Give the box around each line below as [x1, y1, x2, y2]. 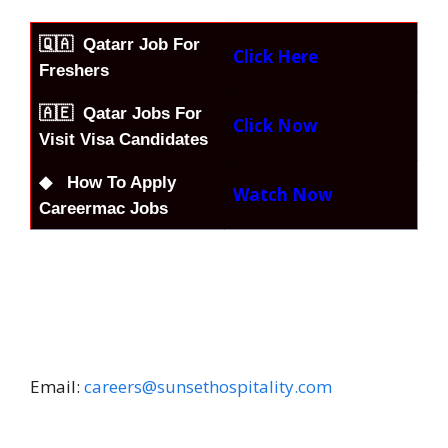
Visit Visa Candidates [39, 130, 213, 150]
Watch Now [233, 183, 337, 207]
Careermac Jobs [39, 199, 168, 219]
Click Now [233, 114, 318, 138]
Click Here [233, 45, 318, 69]
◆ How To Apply [39, 173, 176, 193]
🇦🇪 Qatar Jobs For [39, 104, 202, 124]
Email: [30, 374, 84, 398]
